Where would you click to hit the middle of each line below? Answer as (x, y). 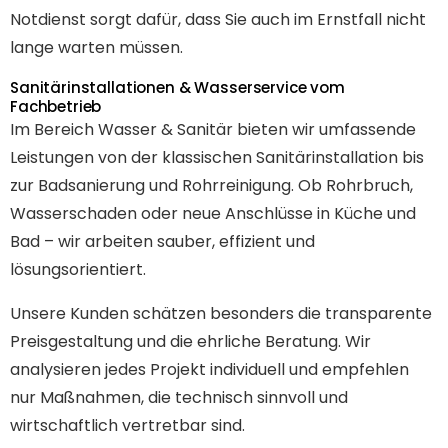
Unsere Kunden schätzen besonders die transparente (221, 313)
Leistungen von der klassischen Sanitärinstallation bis (217, 157)
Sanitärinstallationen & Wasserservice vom (177, 87)
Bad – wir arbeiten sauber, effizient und (162, 241)
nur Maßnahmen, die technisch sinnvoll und (179, 397)
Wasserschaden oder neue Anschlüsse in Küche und (213, 213)
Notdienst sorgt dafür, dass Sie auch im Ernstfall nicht (218, 19)
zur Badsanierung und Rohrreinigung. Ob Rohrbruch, (211, 185)
